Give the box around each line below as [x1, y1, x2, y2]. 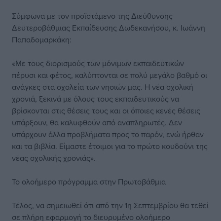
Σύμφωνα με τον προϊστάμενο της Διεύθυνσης [12, 10, 173, 21]
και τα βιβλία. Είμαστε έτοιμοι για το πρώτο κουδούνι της [12, 141, 208, 151]
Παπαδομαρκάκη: [12, 34, 72, 45]
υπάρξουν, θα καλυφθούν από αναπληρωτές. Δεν [12, 117, 182, 128]
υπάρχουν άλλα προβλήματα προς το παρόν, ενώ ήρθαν [12, 129, 204, 140]
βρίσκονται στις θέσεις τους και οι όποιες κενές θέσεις [12, 105, 200, 116]
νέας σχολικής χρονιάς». [12, 152, 96, 163]
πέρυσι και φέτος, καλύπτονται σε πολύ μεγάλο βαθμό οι [12, 70, 207, 80]
